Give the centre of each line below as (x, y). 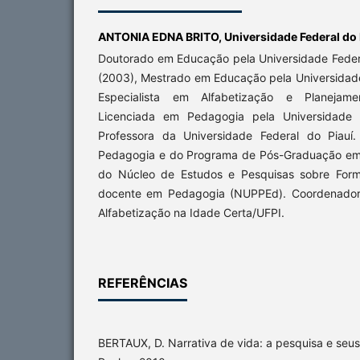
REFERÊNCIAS (143, 282)
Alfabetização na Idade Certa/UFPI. (191, 212)
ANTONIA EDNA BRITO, (161, 36)
